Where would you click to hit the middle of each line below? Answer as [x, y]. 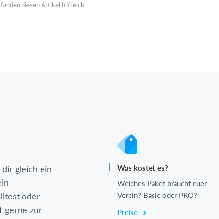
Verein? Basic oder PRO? [157, 195]
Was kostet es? [143, 168]
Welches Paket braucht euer [162, 184]
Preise [129, 212]
